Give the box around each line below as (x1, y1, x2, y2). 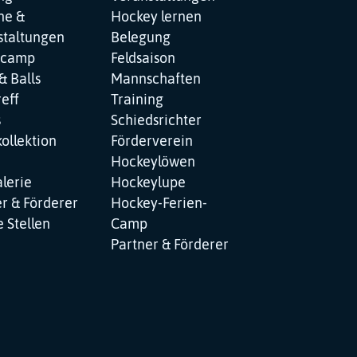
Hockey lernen (111, 8, 202, 25)
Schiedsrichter (111, 112, 202, 128)
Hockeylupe (111, 174, 186, 190)
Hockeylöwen (111, 153, 195, 170)
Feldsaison (111, 49, 175, 66)
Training (111, 91, 163, 108)
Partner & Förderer (111, 236, 229, 253)
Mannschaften (111, 70, 201, 87)
